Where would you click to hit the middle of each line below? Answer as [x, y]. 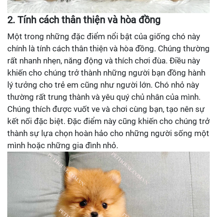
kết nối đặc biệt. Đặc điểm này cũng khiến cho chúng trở [108, 121]
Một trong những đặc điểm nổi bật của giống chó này [104, 36]
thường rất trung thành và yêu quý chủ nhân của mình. [104, 97]
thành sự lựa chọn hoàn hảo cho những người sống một [108, 133]
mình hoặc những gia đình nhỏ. [63, 145]
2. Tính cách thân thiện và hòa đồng [84, 20]
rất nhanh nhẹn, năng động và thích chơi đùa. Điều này [104, 60]
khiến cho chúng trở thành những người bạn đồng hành [106, 72]
